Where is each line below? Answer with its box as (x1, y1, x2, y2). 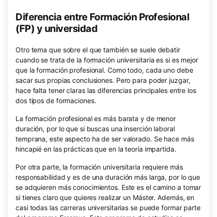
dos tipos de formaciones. (15, 96, 96, 105)
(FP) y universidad (15, 23, 97, 34)
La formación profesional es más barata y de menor (15, 114, 176, 123)
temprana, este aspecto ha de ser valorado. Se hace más (15, 135, 194, 143)
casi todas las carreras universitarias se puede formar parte (15, 203, 201, 212)
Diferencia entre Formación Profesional (15, 11, 189, 23)
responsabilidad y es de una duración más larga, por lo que (15, 173, 201, 181)
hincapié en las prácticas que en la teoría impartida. (15, 145, 176, 153)
